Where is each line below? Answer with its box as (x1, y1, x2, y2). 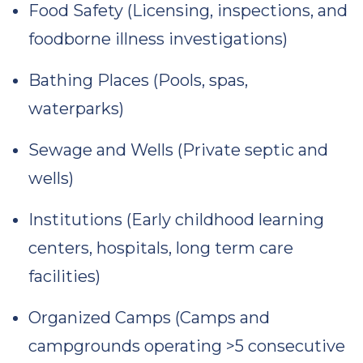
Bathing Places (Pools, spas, (28, 70, 248, 90)
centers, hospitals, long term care (28, 238, 293, 258)
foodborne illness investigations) (28, 29, 292, 49)
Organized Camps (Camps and (28, 308, 270, 327)
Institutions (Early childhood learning (28, 210, 324, 229)
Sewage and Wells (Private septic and (28, 140, 328, 160)
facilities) (28, 267, 105, 286)
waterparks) (28, 99, 128, 118)
